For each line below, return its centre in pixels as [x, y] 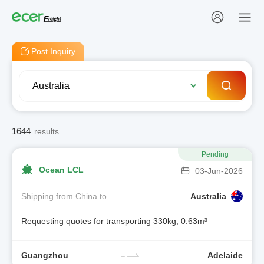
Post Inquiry [53, 51]
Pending [215, 154]
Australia [208, 196]
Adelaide [225, 255]
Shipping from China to [64, 196]
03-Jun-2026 [219, 171]
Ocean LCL [61, 169]
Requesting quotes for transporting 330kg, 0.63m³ [114, 221]
